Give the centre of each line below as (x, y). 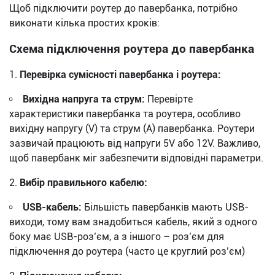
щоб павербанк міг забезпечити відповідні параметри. (136, 158)
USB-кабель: (52, 207)
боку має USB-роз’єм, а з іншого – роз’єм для (117, 236)
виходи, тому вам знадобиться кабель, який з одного (133, 222)
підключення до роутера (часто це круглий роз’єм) (127, 251)
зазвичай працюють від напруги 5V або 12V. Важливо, (135, 143)
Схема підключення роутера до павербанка (132, 49)
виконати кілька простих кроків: (84, 23)
